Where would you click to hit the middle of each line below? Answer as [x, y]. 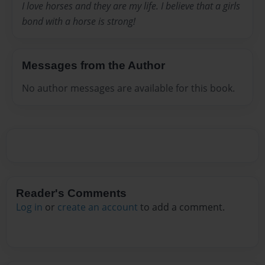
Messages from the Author [93, 66]
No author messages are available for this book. [128, 88]
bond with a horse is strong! [79, 22]
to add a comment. [181, 207]
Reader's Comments [71, 193]
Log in [29, 207]
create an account [98, 207]
